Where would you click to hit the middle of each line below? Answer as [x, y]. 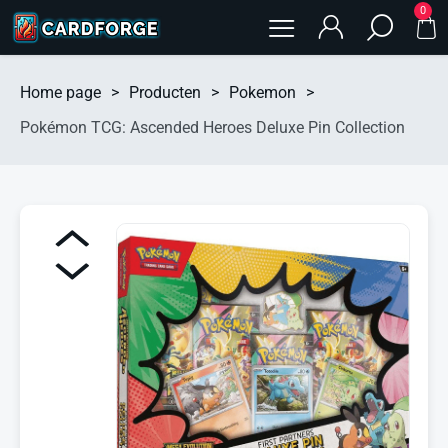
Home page [60, 92]
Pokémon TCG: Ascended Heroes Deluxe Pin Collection [212, 127]
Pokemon [262, 92]
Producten [165, 92]
